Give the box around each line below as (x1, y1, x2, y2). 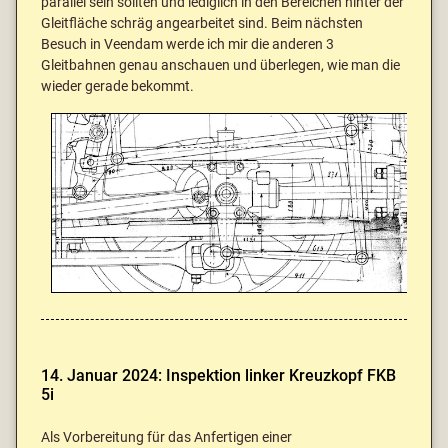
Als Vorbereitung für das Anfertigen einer (41, 428, 292, 446)
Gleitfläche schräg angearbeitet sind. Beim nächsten (41, 15, 363, 33)
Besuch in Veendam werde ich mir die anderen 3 (41, 36, 334, 54)
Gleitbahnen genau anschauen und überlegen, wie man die (41, 57, 400, 75)
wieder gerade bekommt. (41, 78, 194, 96)
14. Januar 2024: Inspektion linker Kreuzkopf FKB (41, 365, 396, 385)
